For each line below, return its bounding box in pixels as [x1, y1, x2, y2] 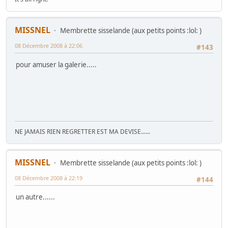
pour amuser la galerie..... [16, 60, 97, 70]
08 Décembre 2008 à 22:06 [15, 42, 82, 50]
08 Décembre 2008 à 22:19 [15, 174, 82, 182]
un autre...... [16, 192, 55, 202]
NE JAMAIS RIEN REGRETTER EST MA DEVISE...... [15, 127, 150, 136]
